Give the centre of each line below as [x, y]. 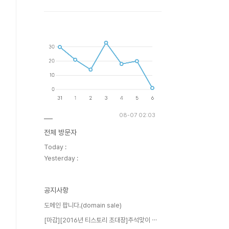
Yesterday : [61, 158]
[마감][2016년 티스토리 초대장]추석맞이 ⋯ [100, 220]
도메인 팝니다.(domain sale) [83, 205]
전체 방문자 [60, 132]
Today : [55, 147]
